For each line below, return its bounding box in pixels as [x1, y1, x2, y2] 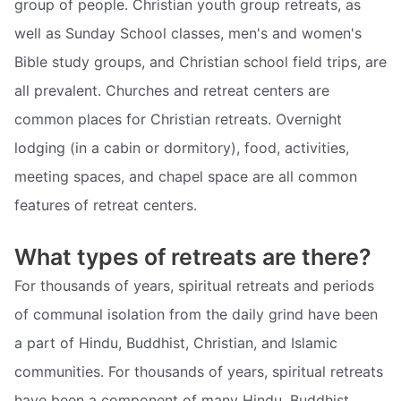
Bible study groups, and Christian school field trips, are [14, 53, 387, 72]
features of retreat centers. [14, 196, 197, 215]
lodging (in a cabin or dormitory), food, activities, [14, 139, 349, 158]
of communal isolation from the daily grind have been [14, 304, 378, 323]
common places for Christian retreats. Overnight [14, 110, 342, 129]
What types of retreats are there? [14, 243, 371, 270]
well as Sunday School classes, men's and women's [14, 24, 362, 43]
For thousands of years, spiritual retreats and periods [14, 276, 374, 294]
